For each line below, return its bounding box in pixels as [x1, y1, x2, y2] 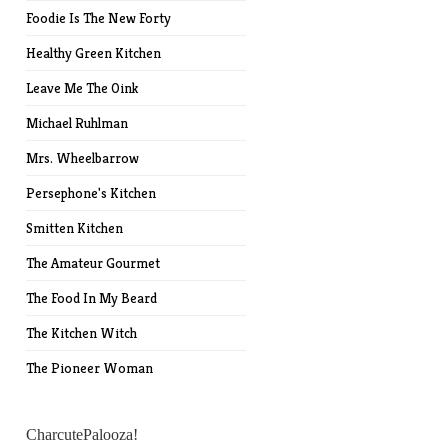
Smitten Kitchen [25, 219, 123, 237]
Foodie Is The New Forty [25, 9, 171, 27]
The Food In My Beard [25, 289, 157, 307]
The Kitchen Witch [25, 324, 137, 342]
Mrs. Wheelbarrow [25, 149, 139, 167]
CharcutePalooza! [25, 426, 138, 443]
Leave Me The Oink [25, 79, 138, 97]
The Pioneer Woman [25, 359, 153, 377]
